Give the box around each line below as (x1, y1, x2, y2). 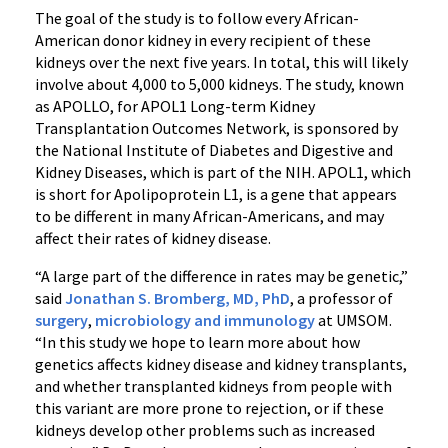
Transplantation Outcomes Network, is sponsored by (35, 118, 398, 138)
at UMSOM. (315, 310, 392, 330)
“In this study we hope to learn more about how (35, 332, 360, 352)
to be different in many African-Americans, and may (35, 206, 384, 226)
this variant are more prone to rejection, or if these (35, 398, 384, 418)
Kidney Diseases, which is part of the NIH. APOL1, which (35, 162, 411, 182)
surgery (35, 310, 88, 330)
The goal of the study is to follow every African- (35, 8, 359, 28)
